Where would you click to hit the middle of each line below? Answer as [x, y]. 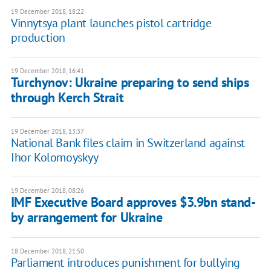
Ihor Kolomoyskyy [54, 158]
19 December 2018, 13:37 [47, 132]
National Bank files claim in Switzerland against [128, 143]
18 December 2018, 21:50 [47, 251]
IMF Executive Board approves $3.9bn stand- [133, 202]
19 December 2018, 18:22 [47, 12]
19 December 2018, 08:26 [47, 191]
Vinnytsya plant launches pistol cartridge [111, 23]
